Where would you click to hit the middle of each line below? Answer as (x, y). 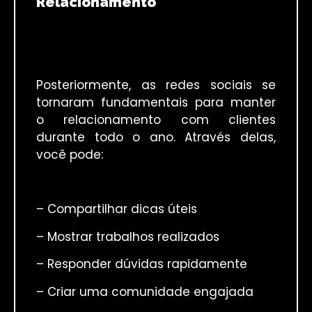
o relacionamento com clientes (156, 119)
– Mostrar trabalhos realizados (128, 236)
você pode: (70, 154)
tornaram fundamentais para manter (156, 102)
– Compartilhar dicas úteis (117, 209)
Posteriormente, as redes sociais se (156, 85)
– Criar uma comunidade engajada (145, 291)
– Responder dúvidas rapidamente (142, 264)
